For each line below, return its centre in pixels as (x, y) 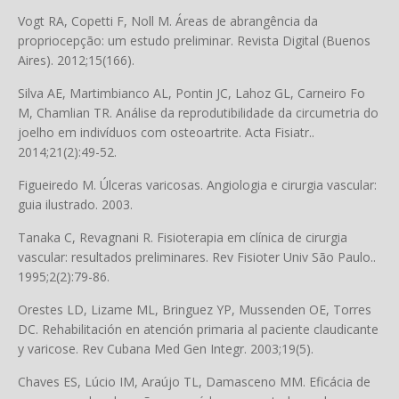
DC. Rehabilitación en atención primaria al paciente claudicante (198, 329)
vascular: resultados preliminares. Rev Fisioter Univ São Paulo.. (197, 257)
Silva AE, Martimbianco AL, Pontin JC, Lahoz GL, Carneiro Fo (191, 93)
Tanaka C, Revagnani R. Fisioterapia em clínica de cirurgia (183, 237)
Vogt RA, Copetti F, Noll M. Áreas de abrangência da (168, 21)
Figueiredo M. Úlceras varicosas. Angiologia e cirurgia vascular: (197, 185)
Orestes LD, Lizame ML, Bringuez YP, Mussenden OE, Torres (195, 309)
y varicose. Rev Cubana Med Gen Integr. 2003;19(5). (166, 349)
